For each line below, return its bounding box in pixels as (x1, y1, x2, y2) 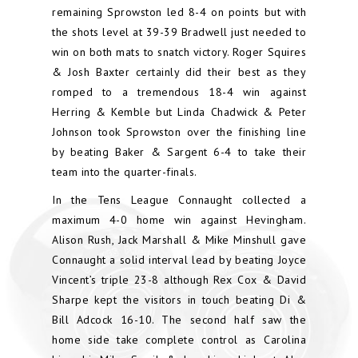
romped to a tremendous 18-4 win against (52, 85, 306, 99)
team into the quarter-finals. (52, 165, 197, 179)
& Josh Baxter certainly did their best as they (52, 65, 306, 79)
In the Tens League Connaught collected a (52, 193, 306, 207)
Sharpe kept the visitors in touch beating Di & (52, 292, 306, 307)
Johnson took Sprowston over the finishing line (52, 125, 306, 139)
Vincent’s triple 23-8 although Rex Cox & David (52, 272, 306, 287)
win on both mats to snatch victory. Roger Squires (52, 45, 306, 59)
